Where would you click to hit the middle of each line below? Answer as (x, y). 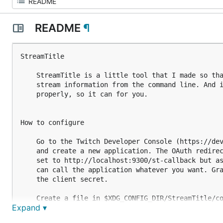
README (57, 28)
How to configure (52, 122)
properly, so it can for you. (84, 94)
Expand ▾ (29, 208)
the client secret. (64, 179)
